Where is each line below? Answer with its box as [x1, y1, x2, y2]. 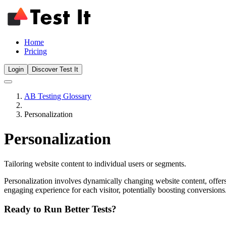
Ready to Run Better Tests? [4, 204, 117, 215]
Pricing [24, 46, 47, 55]
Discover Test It [32, 65, 78, 73]
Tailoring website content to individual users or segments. [4, 159, 186, 168]
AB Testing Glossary [24, 91, 91, 100]
